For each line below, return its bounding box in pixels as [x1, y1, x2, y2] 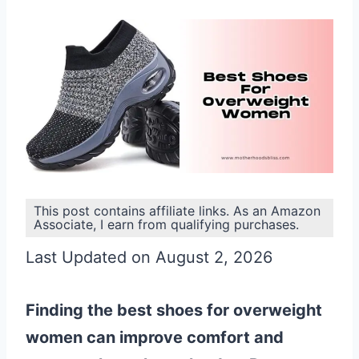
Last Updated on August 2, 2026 [26, 248, 272, 267]
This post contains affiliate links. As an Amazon [34, 203, 321, 219]
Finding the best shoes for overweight [26, 301, 322, 320]
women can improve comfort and [26, 328, 284, 347]
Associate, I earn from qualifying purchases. [34, 216, 299, 232]
